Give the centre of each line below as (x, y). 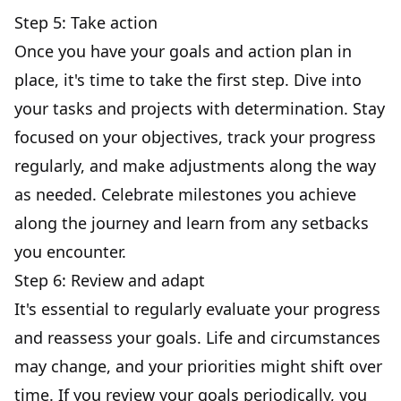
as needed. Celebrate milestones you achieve (185, 194)
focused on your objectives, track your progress (195, 137)
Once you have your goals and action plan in (183, 51)
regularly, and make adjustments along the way (195, 166)
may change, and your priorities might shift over (198, 366)
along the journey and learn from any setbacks (192, 223)
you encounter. (70, 252)
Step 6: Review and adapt (110, 280)
